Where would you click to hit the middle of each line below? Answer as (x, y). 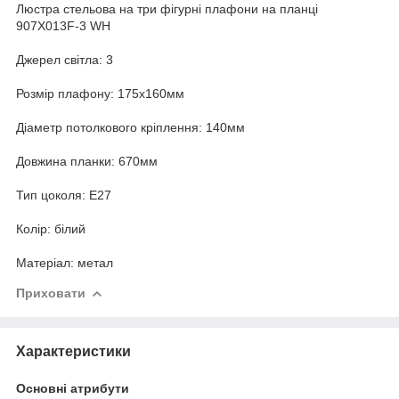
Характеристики (73, 351)
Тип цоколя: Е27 (64, 195)
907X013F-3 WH (63, 25)
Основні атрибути (73, 388)
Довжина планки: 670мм (87, 161)
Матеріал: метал (65, 262)
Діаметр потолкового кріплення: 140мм (130, 127)
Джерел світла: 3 (65, 59)
